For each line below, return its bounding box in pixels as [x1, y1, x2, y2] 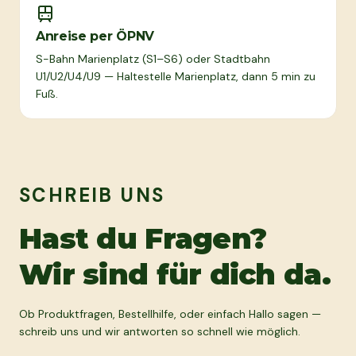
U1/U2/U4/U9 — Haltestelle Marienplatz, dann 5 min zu [36, 69, 315, 83]
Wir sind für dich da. [19, 257, 331, 292]
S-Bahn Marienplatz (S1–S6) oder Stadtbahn [36, 52, 270, 66]
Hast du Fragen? [19, 221, 267, 256]
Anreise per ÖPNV [36, 29, 154, 44]
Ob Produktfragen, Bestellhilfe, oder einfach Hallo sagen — [19, 307, 321, 321]
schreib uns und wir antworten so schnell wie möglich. [19, 324, 300, 339]
